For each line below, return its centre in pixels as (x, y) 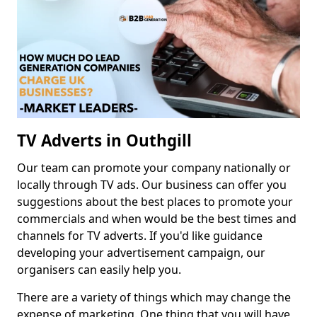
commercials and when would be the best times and (157, 219)
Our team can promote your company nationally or (154, 168)
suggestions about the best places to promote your (155, 202)
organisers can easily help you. (99, 270)
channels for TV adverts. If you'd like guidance (140, 236)
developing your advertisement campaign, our (141, 253)
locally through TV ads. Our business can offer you (152, 185)
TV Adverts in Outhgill (104, 141)
